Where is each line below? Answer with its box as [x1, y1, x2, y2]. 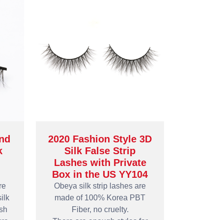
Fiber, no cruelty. [71, 205, 129, 214]
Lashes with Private [54, 157, 146, 168]
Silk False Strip [64, 145, 136, 156]
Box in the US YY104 [52, 169, 148, 180]
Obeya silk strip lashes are [54, 182, 146, 190]
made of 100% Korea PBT [55, 193, 145, 202]
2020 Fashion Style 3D [48, 134, 152, 144]
